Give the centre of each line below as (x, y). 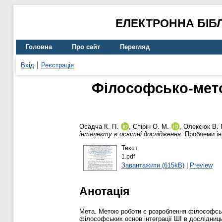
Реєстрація (57, 65)
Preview (201, 165)
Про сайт (86, 47)
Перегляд (135, 47)
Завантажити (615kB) (153, 165)
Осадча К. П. (99, 127)
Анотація (104, 191)
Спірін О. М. (151, 127)
